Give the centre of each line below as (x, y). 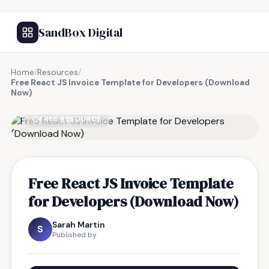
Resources (58, 72)
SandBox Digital (80, 32)
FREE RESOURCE (70, 119)
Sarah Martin (79, 225)
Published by (74, 235)
